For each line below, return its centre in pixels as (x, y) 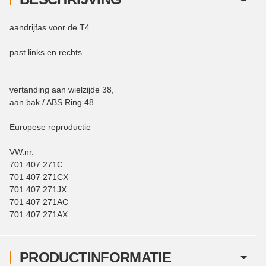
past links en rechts (46, 52)
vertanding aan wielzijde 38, (63, 89)
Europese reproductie (50, 127)
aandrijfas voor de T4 (50, 27)
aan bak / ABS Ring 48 (52, 102)
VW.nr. (22, 152)
